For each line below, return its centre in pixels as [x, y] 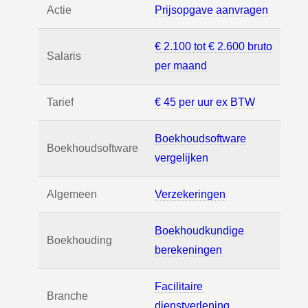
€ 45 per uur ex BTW [205, 102]
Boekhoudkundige [199, 231]
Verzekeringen [190, 194]
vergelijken [181, 158]
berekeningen [188, 250]
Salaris [64, 56]
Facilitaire [179, 286]
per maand [181, 66]
